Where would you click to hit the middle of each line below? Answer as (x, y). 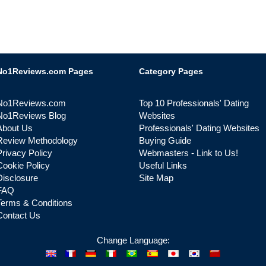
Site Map (156, 178)
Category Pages (171, 71)
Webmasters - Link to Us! (189, 153)
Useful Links (163, 165)
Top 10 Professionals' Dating (194, 103)
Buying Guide (165, 140)
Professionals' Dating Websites (199, 128)
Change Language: (133, 240)
